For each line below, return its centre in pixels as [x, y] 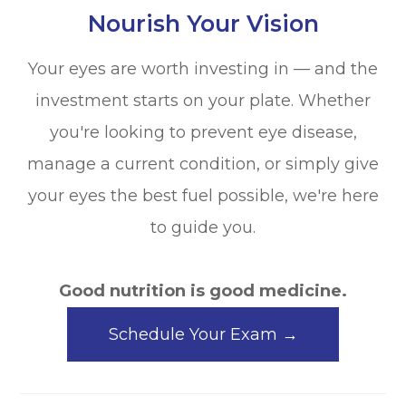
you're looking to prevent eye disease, [203, 133]
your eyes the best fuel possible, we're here [203, 196]
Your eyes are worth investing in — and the [203, 69]
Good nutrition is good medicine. [203, 291]
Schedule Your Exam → [203, 334]
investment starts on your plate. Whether [203, 101]
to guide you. [203, 228]
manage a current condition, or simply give [203, 164]
